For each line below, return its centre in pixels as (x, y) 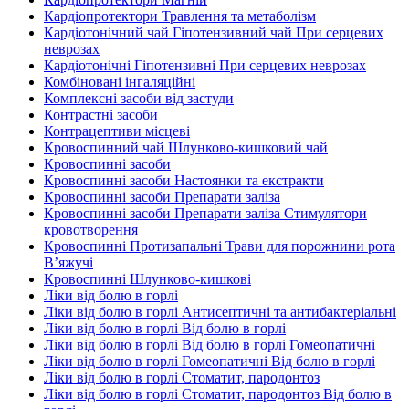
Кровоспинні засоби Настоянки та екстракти (184, 180)
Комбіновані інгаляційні (120, 82)
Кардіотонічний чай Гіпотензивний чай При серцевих (214, 32)
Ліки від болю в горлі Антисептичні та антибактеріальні (220, 312)
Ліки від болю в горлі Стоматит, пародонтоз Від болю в (218, 394)
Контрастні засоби (101, 115)
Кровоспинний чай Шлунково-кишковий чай (186, 147)
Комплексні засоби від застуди (139, 98)
